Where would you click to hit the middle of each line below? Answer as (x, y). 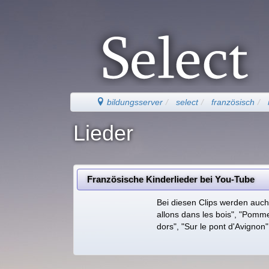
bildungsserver (134, 102)
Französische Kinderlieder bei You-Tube (171, 179)
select (187, 102)
